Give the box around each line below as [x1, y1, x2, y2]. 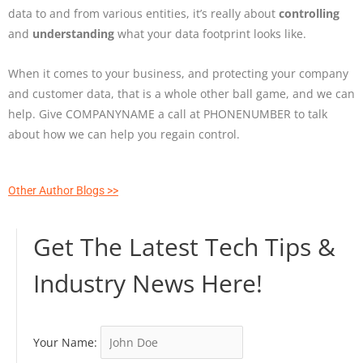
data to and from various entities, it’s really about [8, 5, 279, 21]
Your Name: [33, 334, 97, 350]
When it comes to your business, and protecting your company [8, 65, 348, 81]
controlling [279, 5, 340, 21]
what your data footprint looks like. [114, 25, 306, 41]
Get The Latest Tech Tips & [33, 229, 335, 263]
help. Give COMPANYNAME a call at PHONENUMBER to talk [8, 105, 327, 122]
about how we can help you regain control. [8, 126, 240, 142]
